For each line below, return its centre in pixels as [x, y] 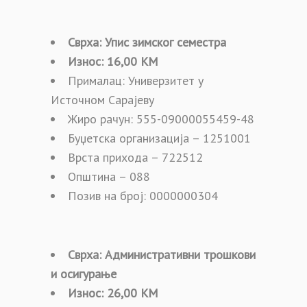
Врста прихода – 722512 [135, 157]
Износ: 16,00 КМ [113, 61]
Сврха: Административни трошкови [162, 254]
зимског [155, 42]
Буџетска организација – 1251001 [159, 138]
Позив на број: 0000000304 [143, 195]
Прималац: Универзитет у [136, 80]
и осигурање [84, 273]
